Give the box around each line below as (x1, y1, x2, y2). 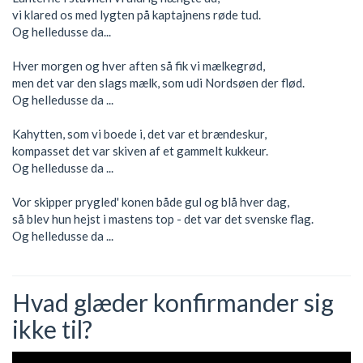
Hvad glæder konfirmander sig (12, 288, 334, 317)
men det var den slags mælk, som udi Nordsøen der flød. (12, 75, 305, 90)
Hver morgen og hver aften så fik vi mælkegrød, (12, 58, 265, 73)
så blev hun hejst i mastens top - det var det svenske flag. (12, 211, 314, 226)
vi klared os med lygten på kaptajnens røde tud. (12, 7, 261, 22)
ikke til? (12, 314, 92, 344)
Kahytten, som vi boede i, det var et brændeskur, (12, 126, 267, 141)
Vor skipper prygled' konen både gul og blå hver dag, (12, 194, 289, 209)
